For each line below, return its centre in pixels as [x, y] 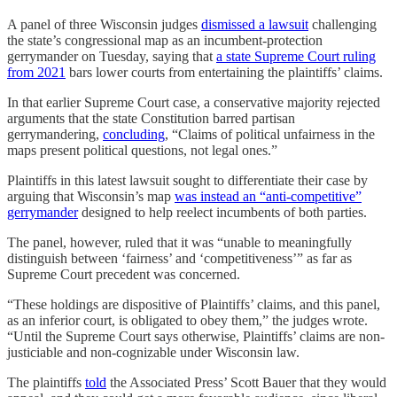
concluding [134, 135]
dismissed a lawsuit [255, 25]
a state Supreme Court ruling [296, 57]
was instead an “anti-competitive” [268, 197]
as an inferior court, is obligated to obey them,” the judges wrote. [187, 321]
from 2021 [36, 73]
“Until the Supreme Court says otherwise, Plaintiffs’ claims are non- [196, 337]
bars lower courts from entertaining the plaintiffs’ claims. [224, 73]
